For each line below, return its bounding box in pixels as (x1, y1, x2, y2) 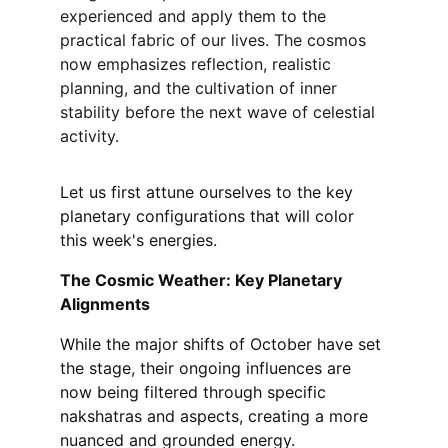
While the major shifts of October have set (60, 334, 386, 354)
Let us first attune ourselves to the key (60, 182, 358, 202)
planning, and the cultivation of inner (60, 78, 342, 98)
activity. (60, 126, 119, 146)
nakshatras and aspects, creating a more (60, 406, 373, 426)
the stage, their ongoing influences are (60, 358, 356, 378)
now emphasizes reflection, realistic (60, 54, 336, 74)
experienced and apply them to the (60, 6, 331, 26)
